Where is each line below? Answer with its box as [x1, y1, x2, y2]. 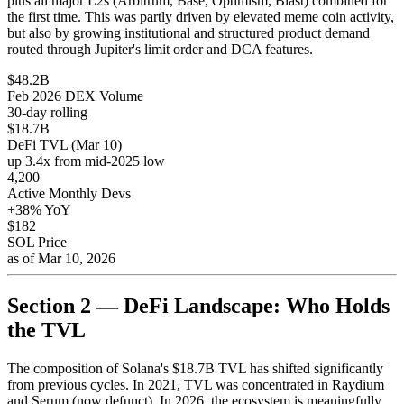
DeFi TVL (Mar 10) [7, 136, 122, 152]
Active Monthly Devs [7, 185, 131, 201]
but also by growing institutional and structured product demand [7, 24, 370, 41]
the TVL [7, 317, 86, 342]
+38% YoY [7, 201, 71, 217]
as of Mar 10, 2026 [7, 250, 115, 266]
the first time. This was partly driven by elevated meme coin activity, [7, 8, 394, 24]
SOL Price [7, 234, 67, 250]
